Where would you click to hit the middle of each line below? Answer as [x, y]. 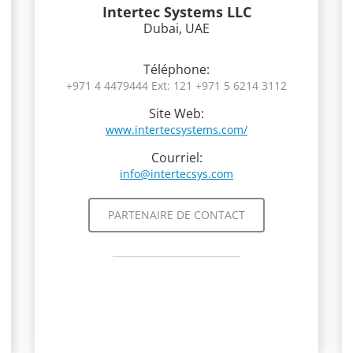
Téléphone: [176, 69]
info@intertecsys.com [176, 174]
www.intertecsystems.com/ [176, 130]
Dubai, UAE [176, 28]
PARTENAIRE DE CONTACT [176, 215]
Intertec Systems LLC [176, 12]
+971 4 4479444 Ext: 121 [129, 85]
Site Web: [176, 113]
